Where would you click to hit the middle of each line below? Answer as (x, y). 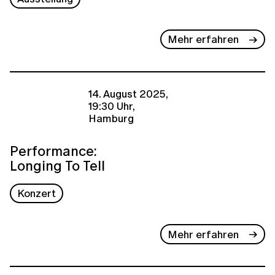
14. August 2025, (128, 94)
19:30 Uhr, (112, 106)
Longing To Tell (57, 165)
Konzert (37, 193)
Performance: (53, 150)
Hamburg (111, 118)
